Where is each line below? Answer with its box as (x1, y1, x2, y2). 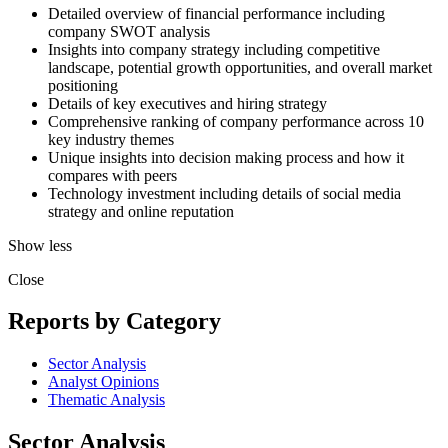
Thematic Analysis (48, 391, 165, 409)
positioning (48, 76, 118, 94)
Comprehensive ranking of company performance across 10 (48, 112, 424, 130)
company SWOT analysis (48, 22, 210, 40)
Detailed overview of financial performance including (48, 4, 385, 22)
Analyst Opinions (48, 373, 159, 391)
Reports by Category (8, 308, 221, 335)
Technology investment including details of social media (48, 184, 401, 202)
